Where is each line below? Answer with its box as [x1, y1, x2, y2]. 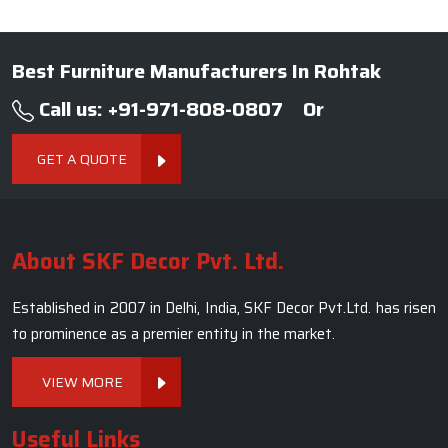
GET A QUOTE [37, 148, 127, 171]
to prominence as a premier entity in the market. [12, 322, 335, 347]
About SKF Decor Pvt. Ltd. [12, 244, 284, 280]
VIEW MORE [41, 371, 123, 394]
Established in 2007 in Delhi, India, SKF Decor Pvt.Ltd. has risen [12, 296, 436, 321]
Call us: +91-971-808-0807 [34, 93, 283, 126]
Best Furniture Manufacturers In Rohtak [12, 55, 381, 88]
